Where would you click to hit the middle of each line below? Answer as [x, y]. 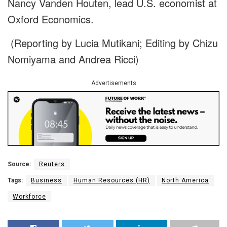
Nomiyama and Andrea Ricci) [73, 59]
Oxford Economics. [51, 19]
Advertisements [113, 83]
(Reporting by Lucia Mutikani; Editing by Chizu [113, 43]
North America [185, 180]
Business [46, 180]
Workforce [29, 196]
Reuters [52, 164]
